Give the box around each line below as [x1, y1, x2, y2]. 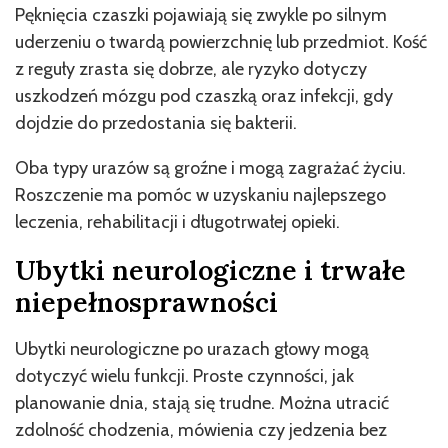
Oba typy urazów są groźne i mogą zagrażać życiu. [15, 156, 406, 179]
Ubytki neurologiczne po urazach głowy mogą [15, 337, 369, 360]
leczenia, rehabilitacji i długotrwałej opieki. [15, 210, 340, 233]
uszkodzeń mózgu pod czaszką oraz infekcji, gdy [15, 84, 393, 107]
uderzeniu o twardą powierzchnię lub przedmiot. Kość [15, 30, 427, 53]
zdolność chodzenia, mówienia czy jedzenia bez [15, 418, 387, 441]
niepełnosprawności [15, 284, 278, 319]
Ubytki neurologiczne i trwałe [15, 252, 406, 287]
